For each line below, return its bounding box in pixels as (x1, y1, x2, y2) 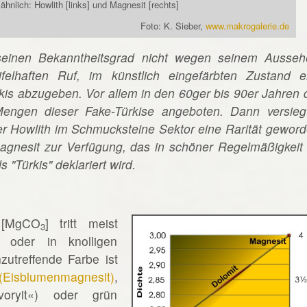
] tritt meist (45, 214, 118, 232)
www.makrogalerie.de (206, 19, 290, 33)
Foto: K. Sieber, (140, 19, 206, 33)
